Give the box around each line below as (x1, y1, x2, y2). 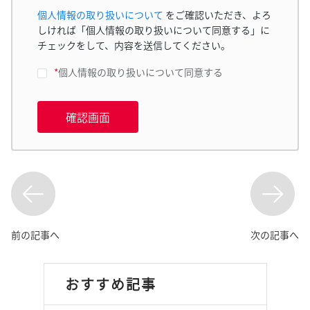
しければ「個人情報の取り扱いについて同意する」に (37, 23, 270, 37)
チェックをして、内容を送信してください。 (37, 38, 230, 52)
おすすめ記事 (64, 274, 156, 294)
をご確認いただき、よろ (163, 8, 271, 21)
